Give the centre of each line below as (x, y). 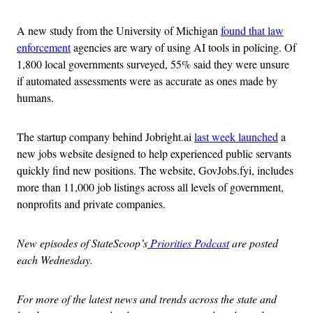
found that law (252, 31)
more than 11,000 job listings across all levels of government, (150, 187)
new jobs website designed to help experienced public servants (154, 154)
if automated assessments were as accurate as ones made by (147, 81)
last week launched (236, 137)
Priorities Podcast (188, 243)
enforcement (44, 48)
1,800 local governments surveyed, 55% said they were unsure (153, 64)
